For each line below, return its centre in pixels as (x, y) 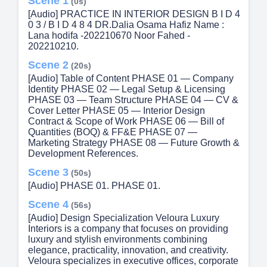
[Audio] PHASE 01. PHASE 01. (94, 186)
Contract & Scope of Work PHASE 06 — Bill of (126, 122)
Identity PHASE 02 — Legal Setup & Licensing (127, 89)
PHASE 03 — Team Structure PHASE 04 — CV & (133, 100)
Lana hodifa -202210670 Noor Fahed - (109, 36)
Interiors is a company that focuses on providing (128, 229)
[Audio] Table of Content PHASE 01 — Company (131, 79)
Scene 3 (48, 173)
